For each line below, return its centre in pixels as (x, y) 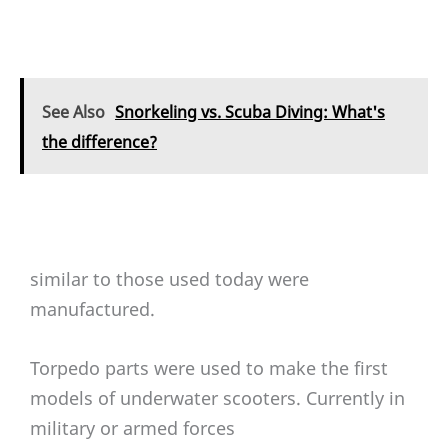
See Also (73, 111)
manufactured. (92, 308)
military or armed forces (132, 427)
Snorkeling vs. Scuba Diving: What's (250, 111)
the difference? (99, 141)
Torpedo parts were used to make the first (209, 367)
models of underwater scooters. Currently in (217, 397)
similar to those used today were (169, 278)
